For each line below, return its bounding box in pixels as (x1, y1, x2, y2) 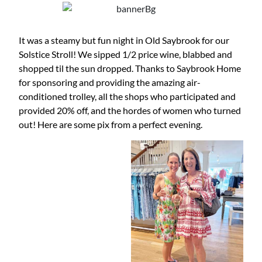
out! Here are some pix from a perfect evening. (19, 119, 202, 130)
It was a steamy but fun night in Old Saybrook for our (19, 35, 229, 46)
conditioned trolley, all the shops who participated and (19, 91, 236, 102)
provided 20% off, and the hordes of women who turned (19, 105, 241, 116)
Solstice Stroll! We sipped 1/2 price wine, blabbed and (19, 49, 232, 60)
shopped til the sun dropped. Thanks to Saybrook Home (19, 63, 241, 74)
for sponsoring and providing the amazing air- (19, 77, 201, 88)
